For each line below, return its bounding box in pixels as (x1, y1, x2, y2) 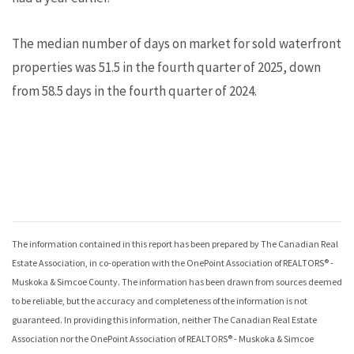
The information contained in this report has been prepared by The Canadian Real (12, 237, 338, 250)
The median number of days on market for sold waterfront (12, 34, 341, 52)
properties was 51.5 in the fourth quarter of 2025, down (12, 58, 321, 76)
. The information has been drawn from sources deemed (118, 275, 342, 288)
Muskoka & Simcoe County (12, 275, 118, 288)
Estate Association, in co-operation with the (12, 256, 186, 269)
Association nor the (12, 332, 90, 345)
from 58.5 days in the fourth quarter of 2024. (12, 81, 257, 100)
